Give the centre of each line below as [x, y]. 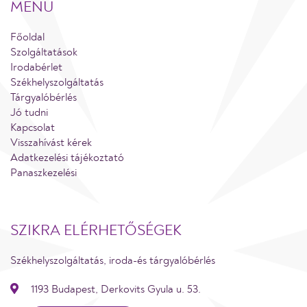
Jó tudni [29, 112]
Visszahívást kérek [51, 143]
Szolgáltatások [44, 52]
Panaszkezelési [44, 173]
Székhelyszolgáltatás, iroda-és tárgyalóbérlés [113, 260]
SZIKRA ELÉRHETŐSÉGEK [96, 230]
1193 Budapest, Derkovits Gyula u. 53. [116, 289]
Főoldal [27, 37]
